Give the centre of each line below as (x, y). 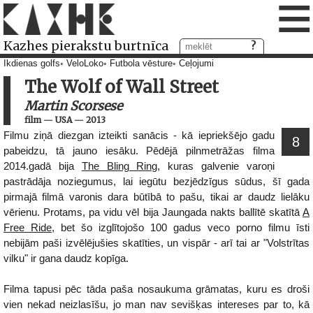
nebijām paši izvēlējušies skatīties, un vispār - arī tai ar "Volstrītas (156, 243)
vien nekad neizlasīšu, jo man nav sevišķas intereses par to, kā (156, 304)
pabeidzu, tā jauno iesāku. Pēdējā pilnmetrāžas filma (139, 151)
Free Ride (28, 227)
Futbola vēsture (141, 64)
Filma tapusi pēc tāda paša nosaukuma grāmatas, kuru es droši (156, 289)
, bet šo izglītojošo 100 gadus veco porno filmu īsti (181, 227)
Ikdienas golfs (32, 64)
